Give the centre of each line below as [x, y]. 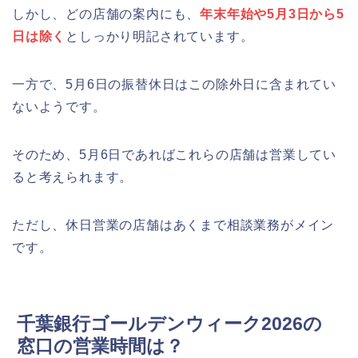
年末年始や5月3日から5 [272, 14]
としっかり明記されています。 [160, 36]
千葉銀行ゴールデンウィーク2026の [169, 323]
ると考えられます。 [73, 177]
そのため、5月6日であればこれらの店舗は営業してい [174, 154]
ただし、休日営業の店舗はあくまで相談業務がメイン [173, 225]
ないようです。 [59, 106]
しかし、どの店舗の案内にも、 [106, 14]
